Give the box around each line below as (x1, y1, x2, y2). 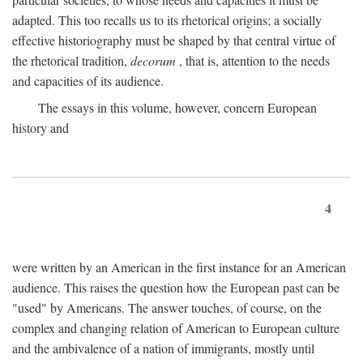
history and (12, 119, 69, 137)
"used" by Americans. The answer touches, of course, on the (12, 299, 322, 317)
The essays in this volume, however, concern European (38, 99, 317, 117)
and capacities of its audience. (12, 72, 164, 90)
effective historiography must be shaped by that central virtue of (12, 32, 335, 49)
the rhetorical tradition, (12, 52, 130, 70)
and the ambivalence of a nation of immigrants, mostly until (12, 340, 314, 357)
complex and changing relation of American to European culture (12, 319, 340, 337)
